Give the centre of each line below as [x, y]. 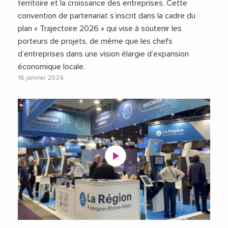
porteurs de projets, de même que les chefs [95, 41]
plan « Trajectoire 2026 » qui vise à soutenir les [100, 28]
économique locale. [51, 66]
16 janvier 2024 [41, 78]
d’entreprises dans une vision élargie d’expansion [103, 54]
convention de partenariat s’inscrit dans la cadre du [107, 16]
